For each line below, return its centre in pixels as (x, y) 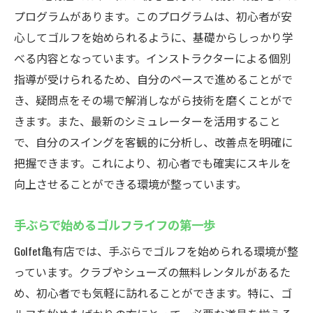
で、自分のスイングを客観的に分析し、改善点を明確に (153, 142)
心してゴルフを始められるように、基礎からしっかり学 (154, 37)
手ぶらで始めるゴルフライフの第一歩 (115, 224)
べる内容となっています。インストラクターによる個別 (152, 58)
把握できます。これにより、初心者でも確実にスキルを (153, 163)
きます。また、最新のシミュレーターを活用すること (147, 121)
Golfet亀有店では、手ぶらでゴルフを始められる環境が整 (156, 251)
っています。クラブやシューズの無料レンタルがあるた (152, 272)
